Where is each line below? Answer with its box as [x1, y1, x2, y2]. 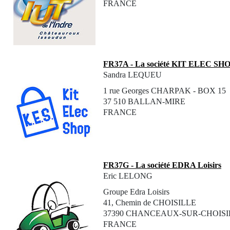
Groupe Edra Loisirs [103, 187, 169, 196]
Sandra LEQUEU [103, 70, 162, 79]
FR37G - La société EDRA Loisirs [103, 160, 221, 169]
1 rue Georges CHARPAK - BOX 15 [103, 86, 226, 95]
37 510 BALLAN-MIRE [103, 97, 185, 106]
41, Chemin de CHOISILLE [103, 198, 196, 207]
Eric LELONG [103, 171, 152, 180]
